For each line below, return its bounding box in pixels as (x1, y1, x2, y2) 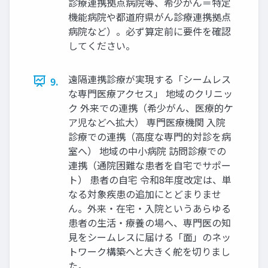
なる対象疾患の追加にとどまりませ (68, 186, 221, 201)
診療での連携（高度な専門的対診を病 (68, 129, 231, 144)
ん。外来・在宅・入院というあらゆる (68, 200, 231, 215)
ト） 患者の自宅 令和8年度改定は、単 (68, 172, 232, 187)
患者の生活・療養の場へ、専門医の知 (68, 215, 231, 230)
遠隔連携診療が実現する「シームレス (68, 71, 231, 86)
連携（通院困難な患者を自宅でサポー (68, 157, 231, 172)
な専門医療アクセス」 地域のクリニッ (68, 86, 233, 100)
